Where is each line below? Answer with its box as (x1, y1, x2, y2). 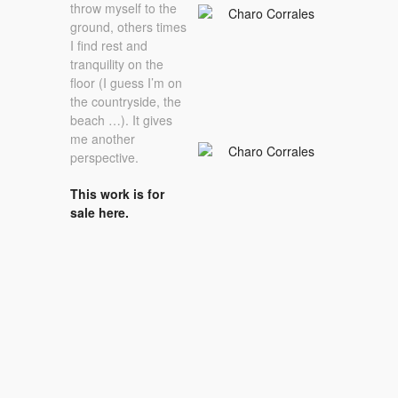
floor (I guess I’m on (70, 74, 182, 92)
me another (70, 130, 135, 148)
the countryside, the (70, 92, 181, 111)
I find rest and (70, 36, 147, 55)
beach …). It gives (70, 111, 172, 130)
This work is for (70, 184, 164, 203)
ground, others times (70, 18, 187, 36)
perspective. (70, 148, 139, 167)
